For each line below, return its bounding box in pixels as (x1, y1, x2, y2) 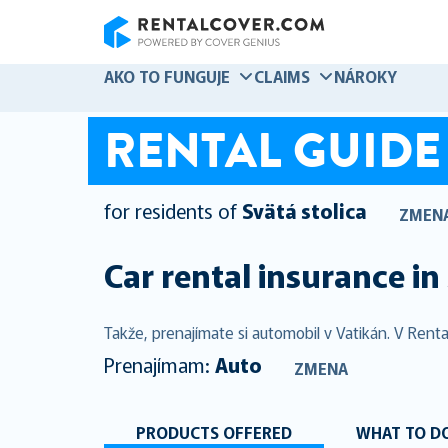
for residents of (104, 196, 237, 226)
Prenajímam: (104, 349, 215, 379)
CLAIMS (254, 64, 310, 88)
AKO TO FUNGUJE (104, 64, 230, 88)
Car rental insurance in (104, 251, 440, 297)
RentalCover (103, 47, 188, 71)
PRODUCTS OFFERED (136, 419, 292, 444)
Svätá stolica (242, 196, 367, 226)
